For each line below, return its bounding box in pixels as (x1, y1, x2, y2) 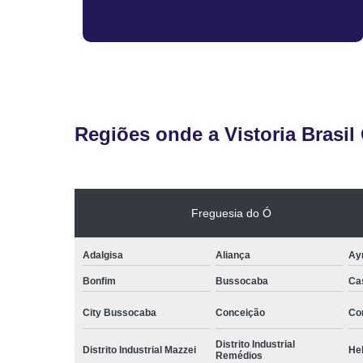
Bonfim (83, 275, 116, 287)
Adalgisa (83, 249, 123, 261)
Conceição (215, 306, 265, 318)
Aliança (215, 249, 250, 261)
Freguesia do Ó (190, 206, 271, 220)
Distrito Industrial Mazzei (83, 344, 196, 356)
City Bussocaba (83, 306, 156, 318)
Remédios (215, 349, 263, 361)
